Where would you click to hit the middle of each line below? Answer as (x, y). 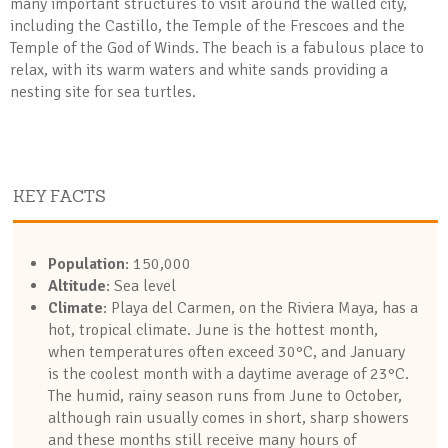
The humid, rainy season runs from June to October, (224, 396)
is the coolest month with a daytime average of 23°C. (228, 374)
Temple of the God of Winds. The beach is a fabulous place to (217, 48)
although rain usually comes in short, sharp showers (228, 418)
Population (86, 264)
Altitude (76, 286)
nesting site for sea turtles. (103, 92)
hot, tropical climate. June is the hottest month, (212, 330)
